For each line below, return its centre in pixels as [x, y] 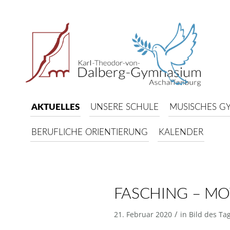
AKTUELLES [55, 107]
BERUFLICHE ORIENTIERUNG [90, 132]
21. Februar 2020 [143, 214]
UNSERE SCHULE [124, 107]
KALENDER [181, 132]
